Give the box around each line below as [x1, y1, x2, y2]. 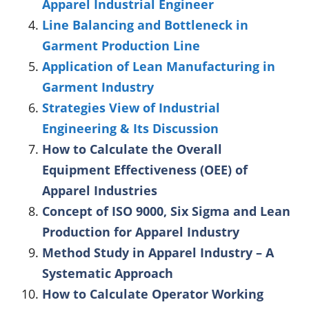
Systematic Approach [42, 264, 173, 281]
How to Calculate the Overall [42, 140, 222, 157]
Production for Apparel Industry [42, 223, 239, 240]
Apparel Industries [42, 181, 157, 199]
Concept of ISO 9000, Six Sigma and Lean [42, 202, 290, 219]
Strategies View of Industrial [42, 99, 220, 116]
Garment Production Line [42, 37, 200, 54]
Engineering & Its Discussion [42, 119, 219, 137]
